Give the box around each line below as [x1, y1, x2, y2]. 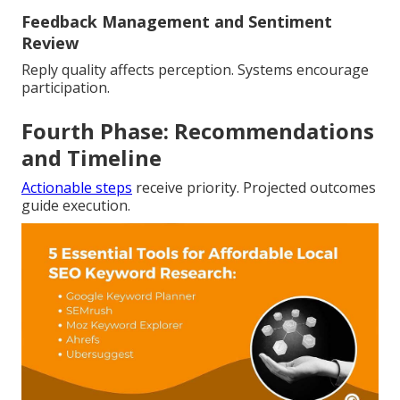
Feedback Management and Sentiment [21, 11, 332, 33]
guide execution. [21, 196, 130, 216]
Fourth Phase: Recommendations [21, 116, 374, 146]
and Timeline [21, 143, 162, 173]
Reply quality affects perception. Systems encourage [21, 60, 369, 80]
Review [21, 32, 79, 54]
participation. [21, 78, 110, 98]
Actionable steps [21, 178, 132, 198]
